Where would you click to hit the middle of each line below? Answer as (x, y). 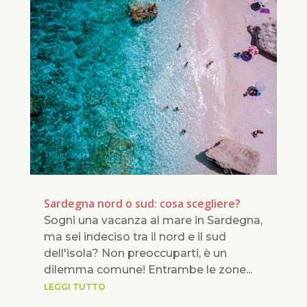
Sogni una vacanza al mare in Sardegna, (153, 220)
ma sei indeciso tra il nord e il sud (135, 236)
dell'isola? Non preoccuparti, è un (135, 253)
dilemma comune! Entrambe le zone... (148, 269)
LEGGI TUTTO (74, 286)
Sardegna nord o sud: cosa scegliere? (142, 203)
